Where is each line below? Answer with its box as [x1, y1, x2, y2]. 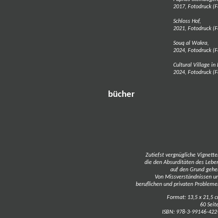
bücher [108, 90, 135, 99]
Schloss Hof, [173, 18, 201, 24]
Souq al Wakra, [173, 40, 209, 46]
